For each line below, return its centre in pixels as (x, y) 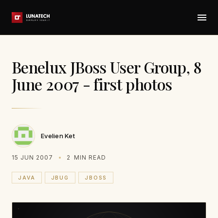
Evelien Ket (58, 136)
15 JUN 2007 (32, 157)
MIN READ (89, 157)
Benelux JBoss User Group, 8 (107, 67)
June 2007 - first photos (92, 84)
